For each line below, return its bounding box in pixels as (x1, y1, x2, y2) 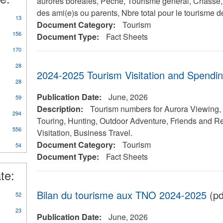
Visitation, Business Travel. (36, 127, 132, 138)
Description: (36, 103, 85, 114)
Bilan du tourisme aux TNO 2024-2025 (36, 188, 207, 202)
